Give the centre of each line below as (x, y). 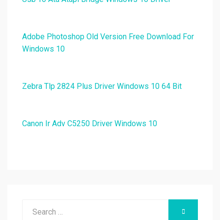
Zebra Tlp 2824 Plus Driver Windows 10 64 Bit (102, 86)
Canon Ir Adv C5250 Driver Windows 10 (90, 124)
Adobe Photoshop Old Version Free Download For (108, 37)
